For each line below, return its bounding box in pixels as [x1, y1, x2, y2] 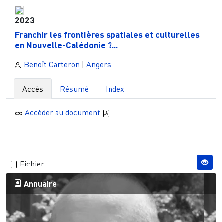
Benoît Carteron [22, 59, 80, 70]
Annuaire [22, 178, 56, 188]
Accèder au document [24, 108, 102, 118]
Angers [86, 59, 111, 70]
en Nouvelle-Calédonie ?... [14, 39, 118, 51]
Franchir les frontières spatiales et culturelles [14, 29, 200, 40]
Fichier [18, 158, 44, 168]
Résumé [60, 84, 89, 94]
